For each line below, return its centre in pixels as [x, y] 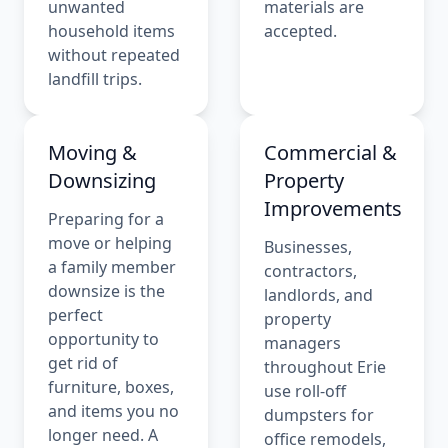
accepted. [300, 31]
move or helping [110, 243]
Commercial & [330, 153]
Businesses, [308, 247]
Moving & [92, 153]
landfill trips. [95, 79]
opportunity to [103, 339]
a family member [112, 267]
